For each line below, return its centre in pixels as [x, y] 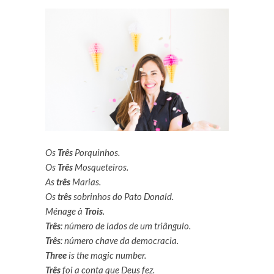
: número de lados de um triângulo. [126, 226]
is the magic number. [106, 255]
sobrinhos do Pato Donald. [123, 197]
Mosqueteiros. [101, 167]
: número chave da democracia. [120, 241]
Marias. [86, 182]
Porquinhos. [96, 153]
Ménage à [65, 211]
